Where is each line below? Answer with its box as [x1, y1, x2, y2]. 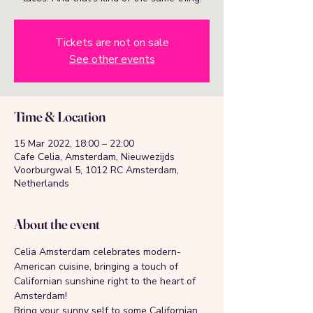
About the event [14, 214, 100, 233]
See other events [68, 51, 155, 67]
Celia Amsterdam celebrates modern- [14, 245, 181, 259]
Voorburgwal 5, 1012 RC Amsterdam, [14, 163, 179, 177]
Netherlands [14, 176, 69, 190]
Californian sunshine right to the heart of [14, 274, 198, 288]
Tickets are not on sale [54, 34, 169, 50]
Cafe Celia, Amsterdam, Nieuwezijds [14, 150, 175, 163]
